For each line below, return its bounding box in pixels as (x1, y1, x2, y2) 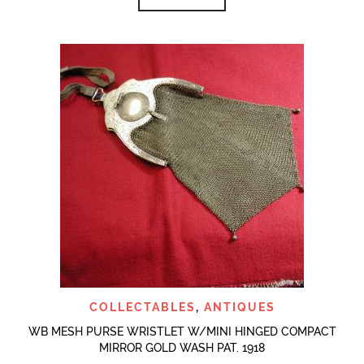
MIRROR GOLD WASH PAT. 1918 (99, 340, 265, 354)
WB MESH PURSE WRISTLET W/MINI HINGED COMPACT (28, 324, 336, 338)
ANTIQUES (203, 300, 275, 314)
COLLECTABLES (89, 300, 196, 314)
